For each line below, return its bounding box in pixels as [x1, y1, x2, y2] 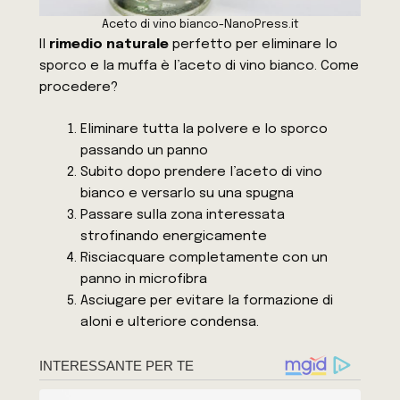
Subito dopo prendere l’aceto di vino [79, 164, 322, 179]
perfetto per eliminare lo [169, 37, 338, 53]
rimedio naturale [49, 37, 170, 53]
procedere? [39, 80, 119, 96]
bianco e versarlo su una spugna [79, 186, 294, 201]
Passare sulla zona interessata [79, 207, 285, 222]
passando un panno [79, 143, 208, 158]
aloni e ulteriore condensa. [79, 314, 259, 329]
